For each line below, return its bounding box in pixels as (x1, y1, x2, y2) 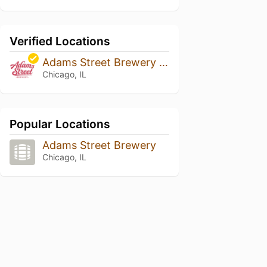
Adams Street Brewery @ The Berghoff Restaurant (159, 56, 168, 69)
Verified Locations (10, 34, 110, 49)
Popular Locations (10, 117, 110, 132)
